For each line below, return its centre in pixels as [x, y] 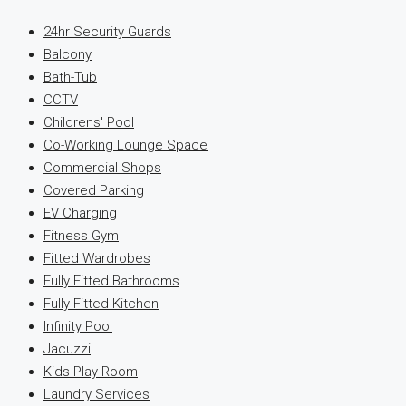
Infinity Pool [78, 326]
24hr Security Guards [107, 31]
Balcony [68, 54]
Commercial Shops [102, 167]
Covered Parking [94, 190]
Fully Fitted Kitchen [101, 303]
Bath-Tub [70, 77]
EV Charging [80, 213]
